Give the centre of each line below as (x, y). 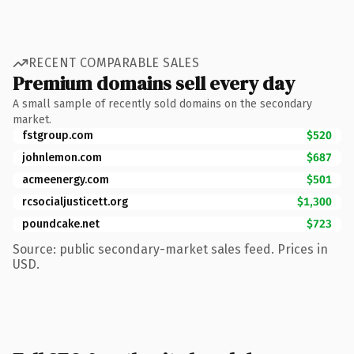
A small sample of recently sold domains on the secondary (162, 104)
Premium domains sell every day (154, 83)
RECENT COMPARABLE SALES (114, 63)
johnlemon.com (62, 157)
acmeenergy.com (66, 179)
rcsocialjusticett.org (75, 201)
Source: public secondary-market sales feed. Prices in (170, 249)
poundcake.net (61, 224)
